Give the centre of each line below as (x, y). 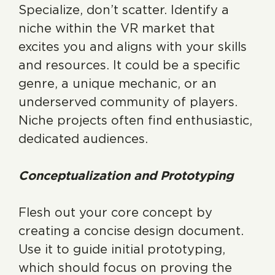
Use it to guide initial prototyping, (122, 249)
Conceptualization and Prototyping (126, 176)
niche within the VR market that (117, 28)
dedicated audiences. (83, 139)
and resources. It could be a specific (129, 65)
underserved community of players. (128, 102)
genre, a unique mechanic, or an (118, 83)
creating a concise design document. (131, 231)
